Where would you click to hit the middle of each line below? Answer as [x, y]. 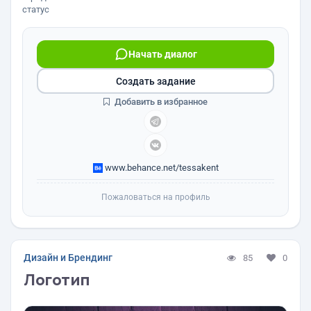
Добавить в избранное [160, 102]
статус [36, 9]
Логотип [57, 280]
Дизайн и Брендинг [68, 258]
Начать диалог [162, 54]
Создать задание [155, 81]
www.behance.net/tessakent [160, 168]
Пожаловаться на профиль [155, 197]
